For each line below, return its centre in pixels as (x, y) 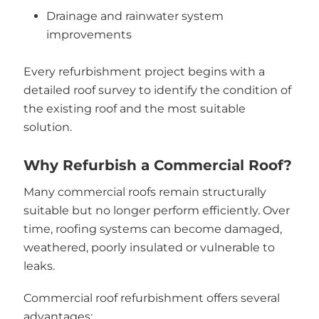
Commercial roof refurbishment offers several (151, 298)
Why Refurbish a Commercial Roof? (157, 165)
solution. (47, 127)
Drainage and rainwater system (135, 16)
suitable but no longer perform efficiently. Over (156, 210)
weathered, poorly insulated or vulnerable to (149, 247)
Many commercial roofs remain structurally (145, 192)
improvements (89, 35)
